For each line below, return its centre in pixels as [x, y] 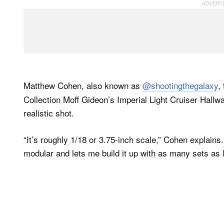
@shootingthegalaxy [180, 85]
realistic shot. [49, 113]
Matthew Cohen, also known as [83, 85]
